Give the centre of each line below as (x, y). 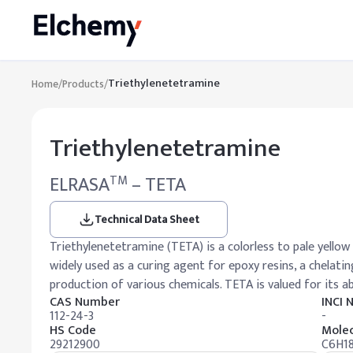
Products (83, 84)
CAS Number (85, 302)
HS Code (73, 331)
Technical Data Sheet (147, 219)
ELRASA (80, 185)
